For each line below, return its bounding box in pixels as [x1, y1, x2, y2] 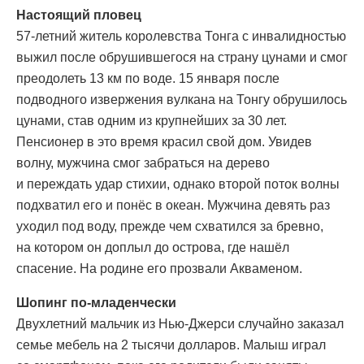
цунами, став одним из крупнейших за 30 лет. [16, 114, 287, 128]
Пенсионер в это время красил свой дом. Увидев [16, 135, 312, 149]
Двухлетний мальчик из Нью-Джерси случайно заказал [16, 317, 344, 331]
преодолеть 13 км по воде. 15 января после [16, 71, 279, 86]
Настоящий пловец [16, 8, 141, 23]
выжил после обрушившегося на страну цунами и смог [16, 50, 348, 65]
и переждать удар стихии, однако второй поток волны [16, 177, 340, 192]
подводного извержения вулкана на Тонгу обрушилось [16, 93, 347, 107]
